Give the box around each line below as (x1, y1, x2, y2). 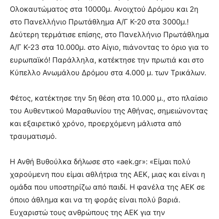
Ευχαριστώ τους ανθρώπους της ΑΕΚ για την (10, 208, 165, 218)
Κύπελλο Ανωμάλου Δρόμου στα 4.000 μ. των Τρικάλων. (10, 68, 206, 78)
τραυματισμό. (10, 131, 57, 141)
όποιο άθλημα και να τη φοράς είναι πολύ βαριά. (10, 195, 180, 205)
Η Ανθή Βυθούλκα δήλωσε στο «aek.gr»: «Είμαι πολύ (10, 157, 191, 167)
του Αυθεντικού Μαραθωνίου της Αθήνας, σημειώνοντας (10, 106, 208, 116)
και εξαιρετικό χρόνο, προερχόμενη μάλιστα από (10, 119, 181, 129)
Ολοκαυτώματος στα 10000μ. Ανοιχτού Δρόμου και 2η (10, 4, 198, 14)
